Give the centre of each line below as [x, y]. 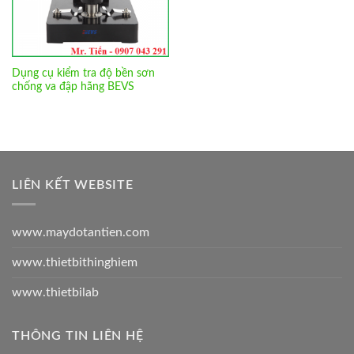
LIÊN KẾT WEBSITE [73, 185]
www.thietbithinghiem [75, 263]
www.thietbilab [55, 293]
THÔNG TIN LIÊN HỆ [78, 336]
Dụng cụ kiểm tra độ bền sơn [83, 73]
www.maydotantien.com [81, 233]
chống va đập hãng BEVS [73, 87]
